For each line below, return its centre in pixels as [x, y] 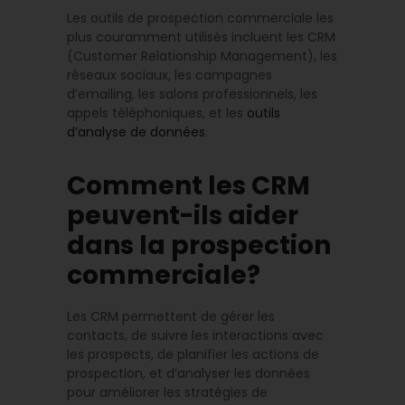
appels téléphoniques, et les [157, 113]
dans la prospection [199, 246]
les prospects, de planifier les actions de [193, 355]
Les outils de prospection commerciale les [200, 19]
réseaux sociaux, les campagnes [170, 75]
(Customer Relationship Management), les [202, 57]
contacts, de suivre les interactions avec [195, 336]
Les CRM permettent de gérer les [171, 317]
